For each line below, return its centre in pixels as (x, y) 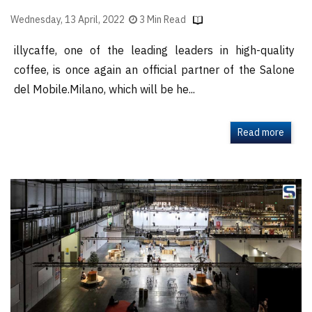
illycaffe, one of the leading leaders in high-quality (154, 51)
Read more (261, 132)
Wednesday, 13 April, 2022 (70, 19)
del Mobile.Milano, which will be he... (104, 90)
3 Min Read (163, 19)
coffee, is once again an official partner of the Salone (154, 70)
